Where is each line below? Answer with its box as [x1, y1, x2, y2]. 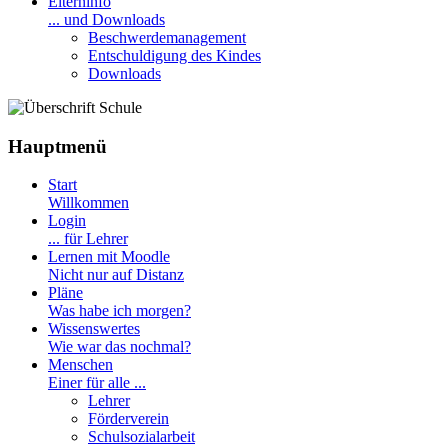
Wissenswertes [48, 320, 140, 338]
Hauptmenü [8, 135, 107, 157]
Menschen [48, 356, 113, 374]
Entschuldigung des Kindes [88, 47, 261, 64]
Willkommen [48, 194, 129, 212]
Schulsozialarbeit [88, 428, 195, 446]
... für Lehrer [48, 230, 128, 248]
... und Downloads [48, 11, 165, 28]
